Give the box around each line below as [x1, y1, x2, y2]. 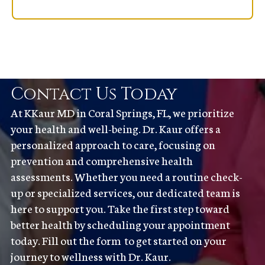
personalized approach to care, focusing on [10, 136, 215, 152]
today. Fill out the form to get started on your [10, 232, 227, 248]
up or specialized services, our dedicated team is [10, 184, 240, 200]
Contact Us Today [10, 82, 177, 106]
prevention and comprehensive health [10, 152, 193, 168]
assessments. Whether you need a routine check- [10, 168, 243, 184]
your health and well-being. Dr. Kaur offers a [10, 120, 221, 136]
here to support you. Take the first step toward [10, 200, 230, 216]
